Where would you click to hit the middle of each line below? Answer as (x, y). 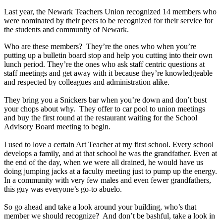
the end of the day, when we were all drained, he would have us (104, 163)
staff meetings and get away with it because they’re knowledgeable (108, 73)
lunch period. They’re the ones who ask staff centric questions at (104, 64)
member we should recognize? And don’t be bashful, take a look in (110, 216)
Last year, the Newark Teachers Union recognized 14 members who (110, 12)
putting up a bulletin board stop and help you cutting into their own (108, 55)
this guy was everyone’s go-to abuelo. (63, 189)
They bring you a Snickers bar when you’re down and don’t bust (105, 100)
